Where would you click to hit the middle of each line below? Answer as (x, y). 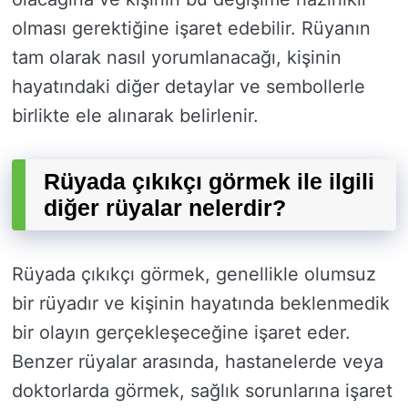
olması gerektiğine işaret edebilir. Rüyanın (191, 29)
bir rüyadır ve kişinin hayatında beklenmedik (201, 304)
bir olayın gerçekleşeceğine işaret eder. (181, 333)
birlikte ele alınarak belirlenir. (135, 116)
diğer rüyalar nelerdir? (165, 208)
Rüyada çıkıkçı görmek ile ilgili (209, 182)
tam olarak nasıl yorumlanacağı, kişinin (177, 58)
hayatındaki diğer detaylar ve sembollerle (189, 87)
